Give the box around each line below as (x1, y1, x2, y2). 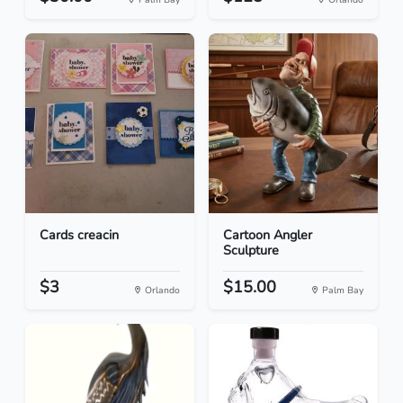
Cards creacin (40, 226, 119, 245)
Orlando (142, 283, 180, 298)
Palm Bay (319, 283, 363, 298)
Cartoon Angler (223, 226, 312, 245)
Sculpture (223, 241, 279, 260)
